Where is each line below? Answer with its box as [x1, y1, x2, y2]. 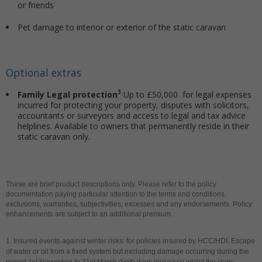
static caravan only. [18, 131, 90, 143]
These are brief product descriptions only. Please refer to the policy [6, 180, 216, 189]
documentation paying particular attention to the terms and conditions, [6, 190, 226, 199]
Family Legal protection [18, 89, 118, 101]
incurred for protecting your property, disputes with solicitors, [18, 99, 249, 111]
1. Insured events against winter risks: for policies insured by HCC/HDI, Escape [6, 237, 255, 246]
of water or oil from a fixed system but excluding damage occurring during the [6, 247, 249, 256]
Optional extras [6, 65, 81, 80]
